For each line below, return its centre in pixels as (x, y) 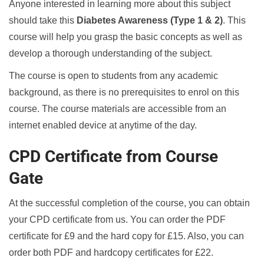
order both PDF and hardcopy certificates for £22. (111, 252)
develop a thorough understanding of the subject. (110, 53)
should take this (43, 20)
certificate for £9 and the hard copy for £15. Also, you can (126, 236)
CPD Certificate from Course (113, 156)
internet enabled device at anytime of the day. (103, 125)
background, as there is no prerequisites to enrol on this (124, 92)
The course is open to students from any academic (113, 75)
